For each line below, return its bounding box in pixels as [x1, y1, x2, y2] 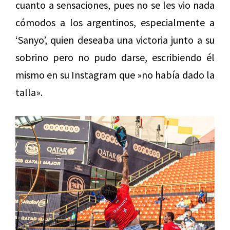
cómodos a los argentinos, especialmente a [15, 16, 215, 29]
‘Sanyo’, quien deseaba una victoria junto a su [15, 33, 215, 47]
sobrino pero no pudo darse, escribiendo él [15, 51, 215, 64]
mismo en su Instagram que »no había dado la [15, 68, 215, 82]
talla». [15, 86, 43, 99]
